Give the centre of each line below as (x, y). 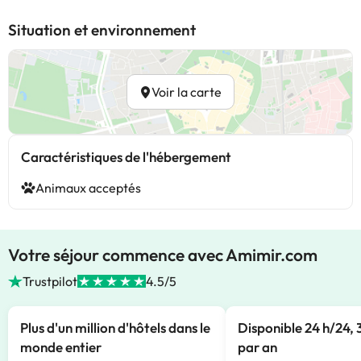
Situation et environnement (102, 30)
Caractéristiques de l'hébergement (126, 157)
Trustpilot (50, 281)
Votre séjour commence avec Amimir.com (163, 255)
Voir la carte (187, 92)
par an (257, 347)
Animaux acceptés (88, 188)
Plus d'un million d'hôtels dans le (115, 328)
